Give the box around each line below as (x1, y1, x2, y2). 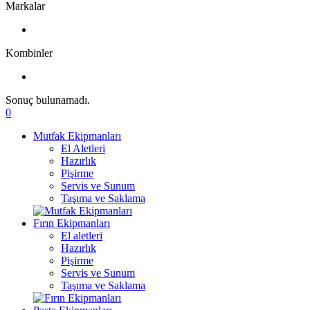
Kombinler (6, 47, 53, 59)
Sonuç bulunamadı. (6, 94, 90, 106)
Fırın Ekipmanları (33, 217, 110, 229)
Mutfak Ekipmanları (33, 130, 121, 142)
